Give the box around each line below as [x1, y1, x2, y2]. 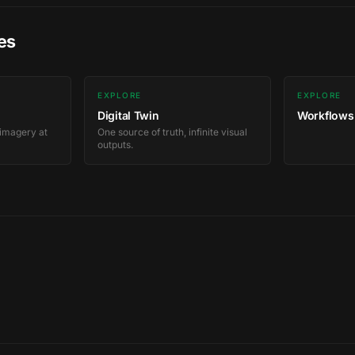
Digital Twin [97, 109, 159, 123]
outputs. [97, 139, 133, 151]
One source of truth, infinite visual [97, 126, 247, 139]
